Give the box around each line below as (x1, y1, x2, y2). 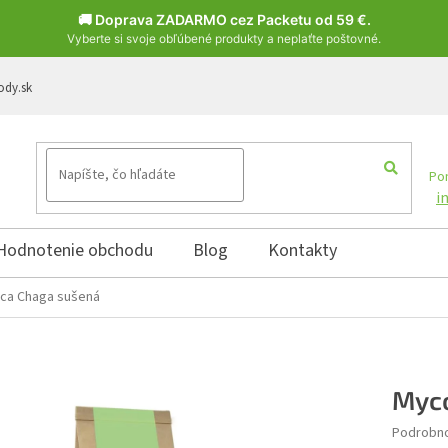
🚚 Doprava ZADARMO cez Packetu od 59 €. (77, 11, 371, 28)
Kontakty (268, 238, 337, 263)
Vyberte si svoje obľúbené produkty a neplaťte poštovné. (67, 31, 381, 46)
